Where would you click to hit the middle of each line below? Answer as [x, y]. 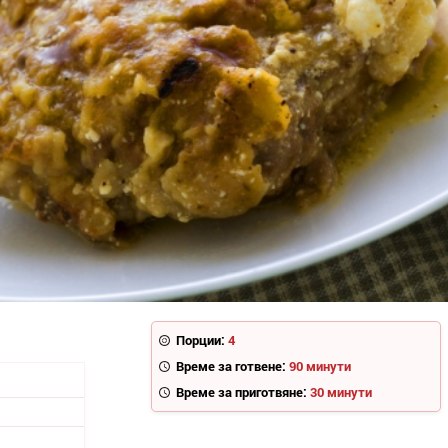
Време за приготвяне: [242, 392]
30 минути [341, 392]
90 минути [320, 366]
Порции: [201, 340]
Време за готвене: [231, 366]
